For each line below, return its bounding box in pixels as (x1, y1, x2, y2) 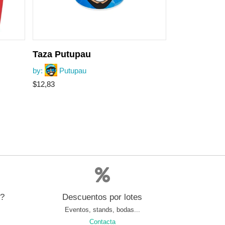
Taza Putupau (32, 49, 91, 60)
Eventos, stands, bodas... (64, 206, 140, 214)
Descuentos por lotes (62, 192, 142, 202)
